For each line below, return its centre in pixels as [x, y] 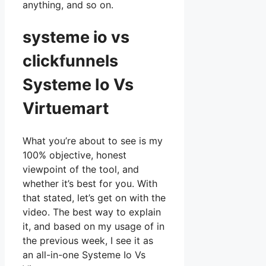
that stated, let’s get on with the [94, 198]
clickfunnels [72, 61]
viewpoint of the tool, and [81, 170]
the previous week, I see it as [88, 241]
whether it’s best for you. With [90, 184]
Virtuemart [66, 108]
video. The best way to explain [92, 212]
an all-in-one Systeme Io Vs [84, 255]
